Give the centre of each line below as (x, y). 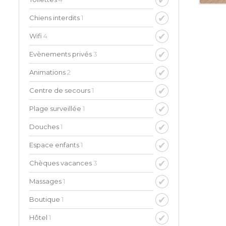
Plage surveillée (56, 109)
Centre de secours (61, 91)
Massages (46, 181)
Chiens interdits (55, 18)
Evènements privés (61, 54)
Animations (48, 72)
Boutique (45, 200)
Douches (45, 127)
